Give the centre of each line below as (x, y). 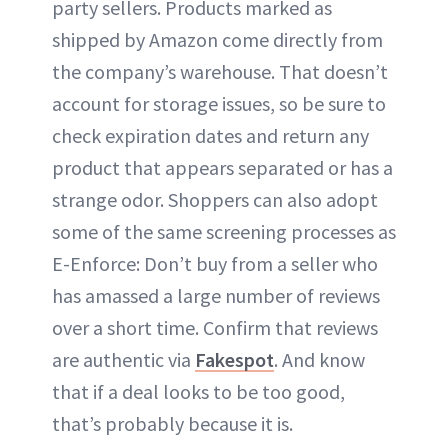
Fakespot (234, 359)
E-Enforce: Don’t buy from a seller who (215, 263)
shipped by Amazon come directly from (217, 39)
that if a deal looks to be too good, (198, 391)
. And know (319, 359)
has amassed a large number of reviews (216, 295)
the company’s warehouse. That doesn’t (220, 71)
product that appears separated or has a (222, 167)
